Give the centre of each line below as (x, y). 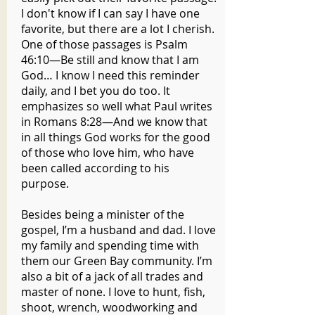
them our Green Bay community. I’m (117, 261)
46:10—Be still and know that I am (110, 60)
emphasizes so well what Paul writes (117, 106)
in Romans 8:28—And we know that (114, 122)
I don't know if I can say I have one (110, 13)
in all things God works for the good (116, 137)
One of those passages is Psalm (104, 44)
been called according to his (95, 168)
